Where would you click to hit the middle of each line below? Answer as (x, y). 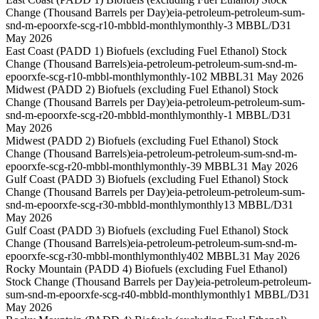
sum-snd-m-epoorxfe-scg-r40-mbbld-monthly (107, 295)
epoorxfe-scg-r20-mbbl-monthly (78, 167)
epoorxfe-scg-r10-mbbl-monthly (78, 77)
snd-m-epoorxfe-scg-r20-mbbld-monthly (96, 115)
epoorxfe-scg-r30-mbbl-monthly (78, 256)
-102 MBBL (215, 77)
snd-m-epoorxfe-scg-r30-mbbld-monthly (96, 205)
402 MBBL (213, 256)
